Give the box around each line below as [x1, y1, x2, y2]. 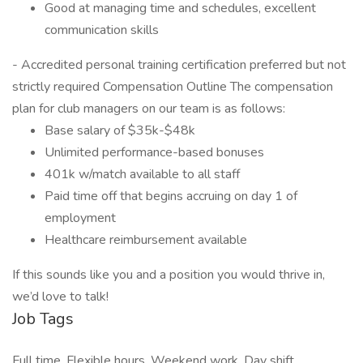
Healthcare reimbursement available [45, 231, 247, 249]
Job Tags [12, 308, 74, 330]
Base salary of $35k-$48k [45, 122, 195, 139]
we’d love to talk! [12, 288, 109, 305]
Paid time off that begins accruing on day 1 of [45, 187, 297, 205]
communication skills [45, 21, 159, 39]
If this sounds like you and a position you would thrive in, [12, 266, 325, 284]
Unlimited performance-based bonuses [45, 143, 264, 161]
